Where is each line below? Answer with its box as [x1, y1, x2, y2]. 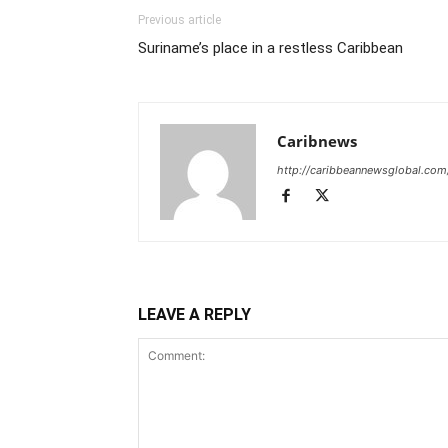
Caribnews [277, 131, 357, 152]
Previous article [138, 13, 221, 28]
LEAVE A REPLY [138, 305, 251, 325]
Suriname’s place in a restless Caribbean [138, 39, 403, 58]
